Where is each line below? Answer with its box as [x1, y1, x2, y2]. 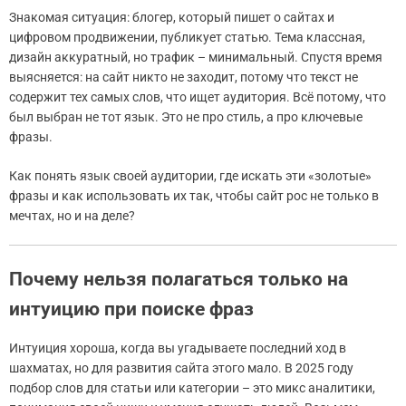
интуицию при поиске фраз [9, 298, 254, 321]
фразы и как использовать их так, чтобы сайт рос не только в [9, 188, 379, 204]
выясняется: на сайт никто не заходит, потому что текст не [9, 70, 358, 85]
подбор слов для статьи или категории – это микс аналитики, [9, 381, 375, 396]
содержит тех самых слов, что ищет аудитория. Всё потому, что [9, 90, 386, 105]
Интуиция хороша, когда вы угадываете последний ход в [9, 341, 346, 356]
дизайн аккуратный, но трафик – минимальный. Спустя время [9, 50, 382, 65]
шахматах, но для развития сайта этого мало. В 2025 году [9, 361, 353, 376]
